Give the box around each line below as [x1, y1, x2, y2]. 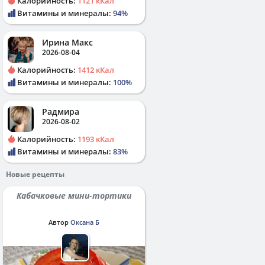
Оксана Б [70, 218, 99, 227]
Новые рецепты [6, 169, 64, 180]
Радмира [42, 106, 79, 118]
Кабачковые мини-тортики [21, 190, 131, 202]
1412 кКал [77, 64, 114, 76]
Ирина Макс [42, 37, 93, 49]
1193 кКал [77, 134, 114, 145]
